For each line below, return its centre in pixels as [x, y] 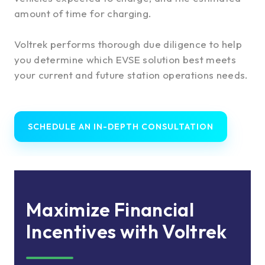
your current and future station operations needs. [131, 75]
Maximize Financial [110, 210]
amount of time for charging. [84, 14]
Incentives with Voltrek [127, 232]
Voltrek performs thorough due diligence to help [128, 44]
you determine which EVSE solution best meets [125, 60]
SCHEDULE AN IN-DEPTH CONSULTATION [121, 126]
